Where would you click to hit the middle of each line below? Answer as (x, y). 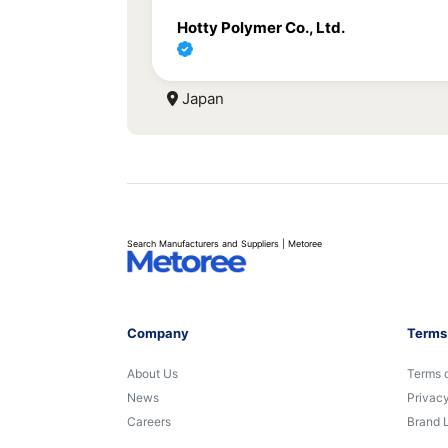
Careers (149, 421)
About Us (152, 373)
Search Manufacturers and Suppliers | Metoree (224, 243)
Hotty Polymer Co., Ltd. (260, 27)
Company (158, 333)
